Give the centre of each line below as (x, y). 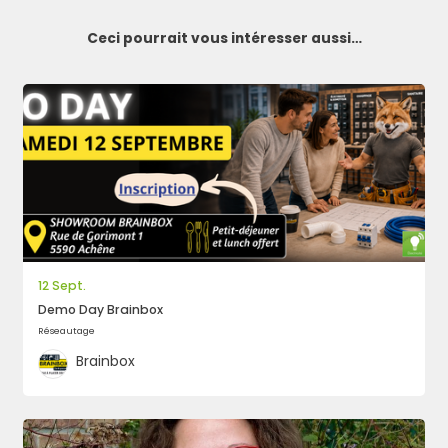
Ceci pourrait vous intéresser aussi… (224, 37)
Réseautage (67, 330)
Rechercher (372, 124)
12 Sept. (62, 286)
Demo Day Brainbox (101, 310)
